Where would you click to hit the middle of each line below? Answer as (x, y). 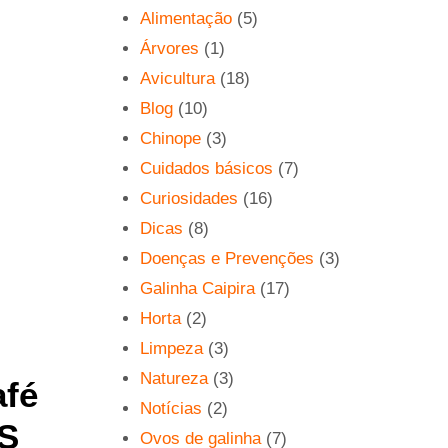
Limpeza (172, 348)
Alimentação (186, 18)
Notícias (171, 408)
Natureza (174, 378)
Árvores (170, 48)
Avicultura (178, 78)
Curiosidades (189, 198)
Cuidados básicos (207, 168)
